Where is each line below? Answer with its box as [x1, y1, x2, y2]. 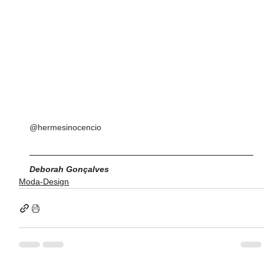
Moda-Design [19, 177, 70, 187]
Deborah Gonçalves [29, 164, 110, 174]
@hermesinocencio [29, 123, 102, 133]
